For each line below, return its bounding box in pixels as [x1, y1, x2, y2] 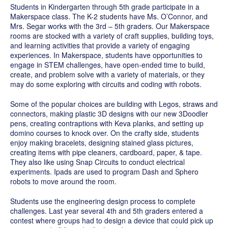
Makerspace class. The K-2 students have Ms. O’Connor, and [10, 11, 208, 21]
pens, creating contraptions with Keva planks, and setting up [10, 118, 204, 128]
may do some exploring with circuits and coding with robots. [10, 78, 204, 89]
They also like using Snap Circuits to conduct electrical [10, 156, 185, 167]
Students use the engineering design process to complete [10, 195, 195, 206]
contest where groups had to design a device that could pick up [10, 215, 213, 225]
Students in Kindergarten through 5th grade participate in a [10, 1, 199, 12]
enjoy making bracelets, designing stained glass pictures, [10, 137, 193, 148]
